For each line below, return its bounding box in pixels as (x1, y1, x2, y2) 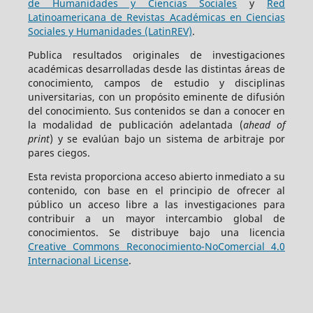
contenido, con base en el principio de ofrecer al (27, 183, 286, 197)
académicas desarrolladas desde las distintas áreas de (27, 61, 286, 75)
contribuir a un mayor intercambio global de (27, 211, 286, 225)
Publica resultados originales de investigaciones (27, 48, 286, 61)
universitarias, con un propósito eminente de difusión (27, 89, 286, 103)
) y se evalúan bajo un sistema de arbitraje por (49, 131, 286, 145)
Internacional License (27, 253, 129, 267)
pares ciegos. (27, 145, 90, 159)
